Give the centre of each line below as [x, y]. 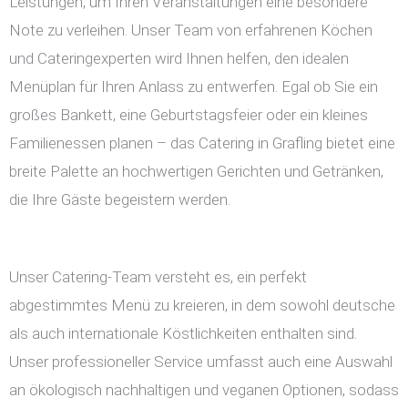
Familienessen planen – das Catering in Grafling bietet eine [202, 143]
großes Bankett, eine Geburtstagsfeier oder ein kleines [189, 115]
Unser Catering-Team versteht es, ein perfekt [158, 277]
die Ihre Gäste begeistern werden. [120, 199]
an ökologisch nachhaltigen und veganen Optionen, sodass [204, 390]
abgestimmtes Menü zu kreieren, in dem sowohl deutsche [202, 305]
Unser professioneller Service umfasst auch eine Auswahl [201, 362]
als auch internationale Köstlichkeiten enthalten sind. [183, 333]
